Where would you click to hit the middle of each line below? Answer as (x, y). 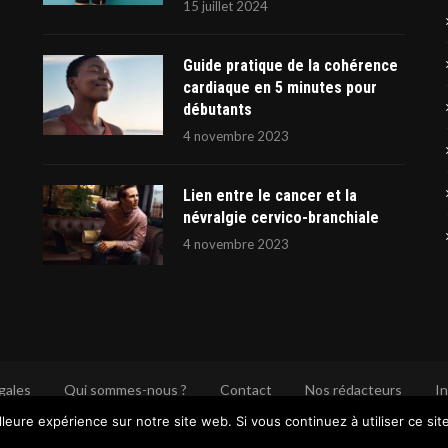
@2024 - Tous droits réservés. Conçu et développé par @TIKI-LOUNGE (224, 422)
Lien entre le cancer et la (269, 196)
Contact (245, 389)
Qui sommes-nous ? (125, 389)
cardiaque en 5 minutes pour (279, 88)
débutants (217, 110)
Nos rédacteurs (353, 389)
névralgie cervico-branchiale (280, 218)
